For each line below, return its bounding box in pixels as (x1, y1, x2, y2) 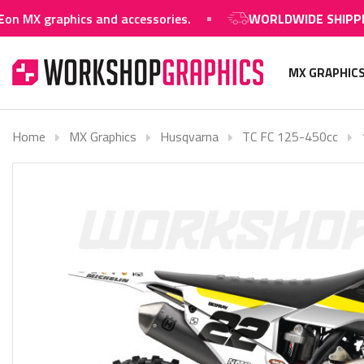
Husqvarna (160, 127, 219, 146)
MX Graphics (69, 127, 136, 146)
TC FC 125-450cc (242, 127, 338, 146)
